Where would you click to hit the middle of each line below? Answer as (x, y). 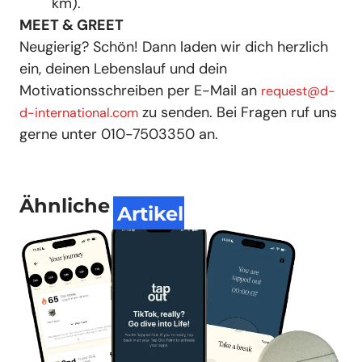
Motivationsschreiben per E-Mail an (140, 91)
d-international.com (79, 113)
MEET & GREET (72, 25)
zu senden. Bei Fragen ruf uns (238, 113)
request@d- (298, 91)
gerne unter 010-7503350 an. (119, 135)
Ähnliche (65, 205)
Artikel (150, 213)
